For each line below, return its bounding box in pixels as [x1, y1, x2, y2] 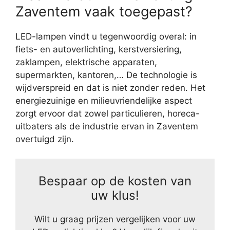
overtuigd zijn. [15, 133, 74, 144]
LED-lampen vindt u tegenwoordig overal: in [15, 31, 197, 42]
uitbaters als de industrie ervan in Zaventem [15, 121, 198, 131]
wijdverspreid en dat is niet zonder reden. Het [15, 82, 205, 93]
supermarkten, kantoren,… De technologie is [15, 69, 197, 80]
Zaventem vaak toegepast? [15, 3, 193, 20]
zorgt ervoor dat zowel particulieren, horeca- [15, 108, 200, 119]
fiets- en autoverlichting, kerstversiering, [15, 44, 182, 54]
